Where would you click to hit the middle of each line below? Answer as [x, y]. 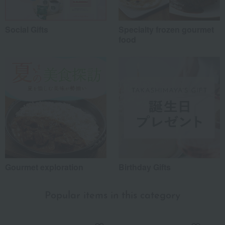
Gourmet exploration [44, 167]
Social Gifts [27, 30]
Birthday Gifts [145, 167]
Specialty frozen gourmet [166, 30]
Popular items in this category [113, 196]
